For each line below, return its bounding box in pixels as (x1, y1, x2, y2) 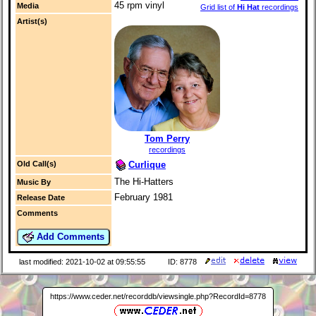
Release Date (17, 193, 65, 202)
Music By (17, 178, 51, 187)
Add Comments (34, 231, 104, 242)
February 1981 (114, 192, 173, 203)
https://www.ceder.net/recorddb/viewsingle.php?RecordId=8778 (50, 291, 266, 300)
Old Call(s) (17, 159, 56, 169)
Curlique (128, 159, 166, 170)
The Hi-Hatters (114, 176, 174, 188)
